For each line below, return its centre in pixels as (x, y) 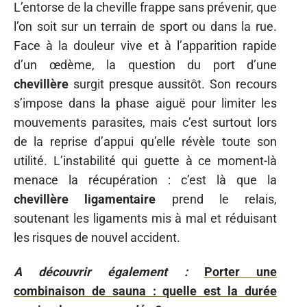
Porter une (241, 272)
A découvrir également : (101, 272)
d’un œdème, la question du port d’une (145, 64)
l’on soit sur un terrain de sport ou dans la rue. (145, 26)
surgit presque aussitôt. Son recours (173, 84)
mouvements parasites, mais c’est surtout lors (145, 122)
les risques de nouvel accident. (97, 237)
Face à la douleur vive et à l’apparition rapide (145, 45)
